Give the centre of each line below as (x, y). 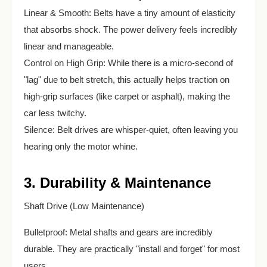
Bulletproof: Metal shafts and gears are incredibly (118, 232)
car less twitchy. (55, 113)
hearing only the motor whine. (81, 146)
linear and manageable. (69, 46)
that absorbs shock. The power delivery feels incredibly (131, 30)
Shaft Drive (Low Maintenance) (84, 206)
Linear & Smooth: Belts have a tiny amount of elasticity (130, 13)
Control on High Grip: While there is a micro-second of (128, 63)
